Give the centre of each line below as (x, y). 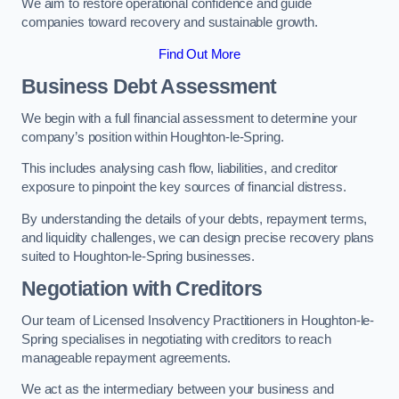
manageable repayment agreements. (126, 358)
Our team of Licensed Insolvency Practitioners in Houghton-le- (198, 320)
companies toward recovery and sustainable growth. (170, 23)
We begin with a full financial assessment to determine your (189, 118)
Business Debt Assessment (149, 87)
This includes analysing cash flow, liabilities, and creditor (180, 169)
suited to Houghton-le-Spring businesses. (138, 256)
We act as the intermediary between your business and (178, 390)
